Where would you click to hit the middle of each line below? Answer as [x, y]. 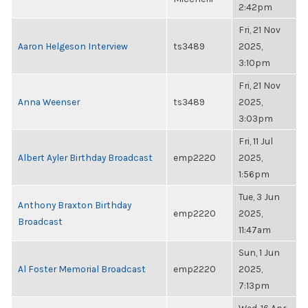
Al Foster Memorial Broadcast [82, 269]
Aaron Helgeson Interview [73, 46]
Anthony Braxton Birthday [75, 205]
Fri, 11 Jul [256, 141]
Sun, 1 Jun [259, 252]
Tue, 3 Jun [259, 197]
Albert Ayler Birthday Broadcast [85, 157]
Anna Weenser [49, 102]
